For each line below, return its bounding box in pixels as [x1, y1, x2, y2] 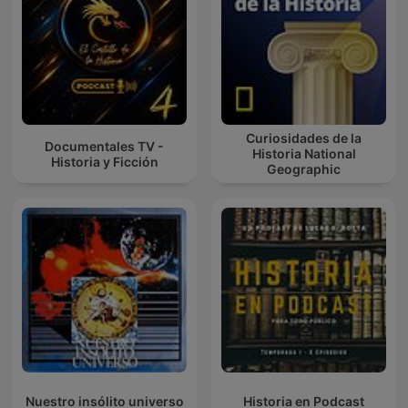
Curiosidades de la [246, 130, 362, 147]
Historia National [251, 146, 356, 162]
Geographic [267, 161, 341, 178]
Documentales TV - [45, 138, 164, 154]
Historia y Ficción [50, 153, 158, 169]
